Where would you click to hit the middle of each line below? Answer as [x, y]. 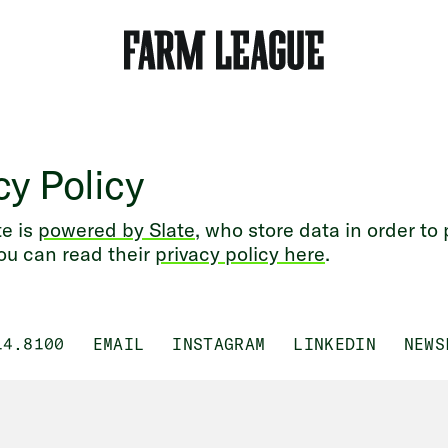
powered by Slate [116, 229]
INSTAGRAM [219, 344]
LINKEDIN [334, 344]
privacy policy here [240, 253]
